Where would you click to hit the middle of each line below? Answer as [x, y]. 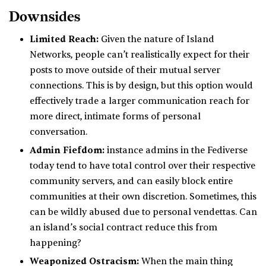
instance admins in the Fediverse [176, 150]
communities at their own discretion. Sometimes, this [143, 197]
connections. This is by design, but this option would [141, 85]
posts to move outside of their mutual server [125, 70]
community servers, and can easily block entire [131, 181]
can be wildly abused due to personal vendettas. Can [143, 212]
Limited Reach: [64, 39]
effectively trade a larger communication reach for [140, 101]
